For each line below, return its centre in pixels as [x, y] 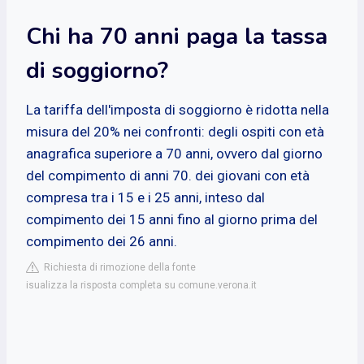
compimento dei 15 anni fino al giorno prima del [172, 219]
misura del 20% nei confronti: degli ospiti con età [175, 131]
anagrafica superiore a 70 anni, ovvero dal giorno [174, 153]
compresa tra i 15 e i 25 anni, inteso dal [145, 197]
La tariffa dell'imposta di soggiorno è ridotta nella [178, 109]
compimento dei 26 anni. [102, 241]
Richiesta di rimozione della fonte [117, 267]
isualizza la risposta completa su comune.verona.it [141, 285]
